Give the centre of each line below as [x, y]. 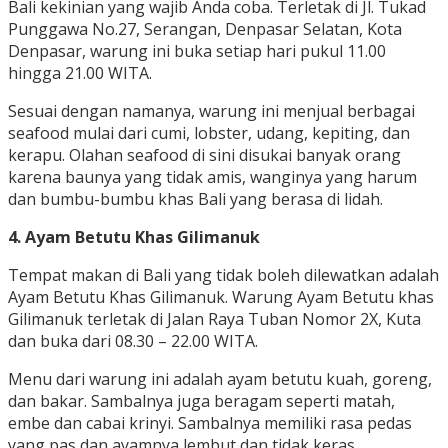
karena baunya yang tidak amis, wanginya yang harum [212, 177]
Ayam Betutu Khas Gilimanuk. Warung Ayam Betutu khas [221, 297]
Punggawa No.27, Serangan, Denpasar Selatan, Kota [205, 29]
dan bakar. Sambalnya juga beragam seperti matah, [201, 401]
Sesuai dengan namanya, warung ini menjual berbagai [211, 111]
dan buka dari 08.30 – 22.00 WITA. [133, 341]
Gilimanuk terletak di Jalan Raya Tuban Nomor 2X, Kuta [214, 319]
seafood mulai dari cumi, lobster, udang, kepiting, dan [209, 133]
